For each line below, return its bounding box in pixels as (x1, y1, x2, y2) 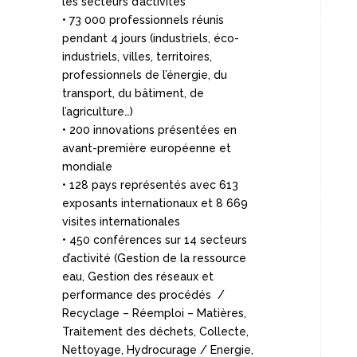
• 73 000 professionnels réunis (61, 13, 224, 26)
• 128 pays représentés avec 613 (61, 178, 238, 191)
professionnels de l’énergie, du (61, 68, 227, 81)
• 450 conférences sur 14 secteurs (61, 233, 247, 246)
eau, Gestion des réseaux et (61, 269, 214, 283)
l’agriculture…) (61, 104, 133, 118)
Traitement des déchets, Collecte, (61, 324, 249, 338)
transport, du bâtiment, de (61, 86, 204, 100)
